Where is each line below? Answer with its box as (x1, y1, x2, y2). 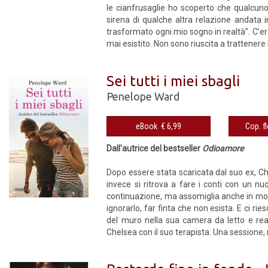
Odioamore (202, 143, 244, 153)
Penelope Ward (106, 90, 180, 102)
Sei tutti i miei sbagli (106, 72, 240, 89)
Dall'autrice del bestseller (106, 143, 203, 153)
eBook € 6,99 (161, 121, 182, 131)
